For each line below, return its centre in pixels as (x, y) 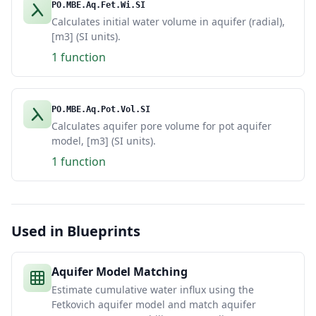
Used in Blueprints (76, 231)
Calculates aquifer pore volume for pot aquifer (162, 126)
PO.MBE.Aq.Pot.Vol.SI (101, 109)
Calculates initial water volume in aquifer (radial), (168, 22)
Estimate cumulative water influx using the (153, 290)
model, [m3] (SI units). (104, 141)
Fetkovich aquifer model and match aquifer (154, 304)
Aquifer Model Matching (120, 272)
